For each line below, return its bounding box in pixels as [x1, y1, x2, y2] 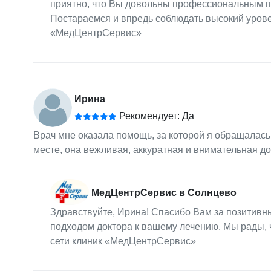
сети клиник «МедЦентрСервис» [50, 236, 196, 247]
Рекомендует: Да [116, 110, 194, 121]
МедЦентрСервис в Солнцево [91, 188, 237, 198]
